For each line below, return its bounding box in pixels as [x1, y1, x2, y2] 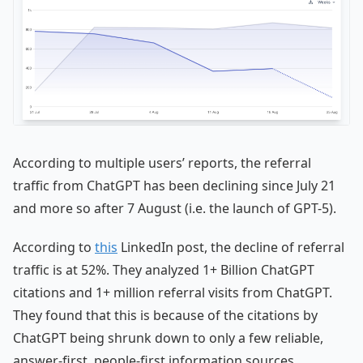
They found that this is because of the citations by [13, 305, 318, 324]
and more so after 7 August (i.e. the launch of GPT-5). [13, 199, 336, 217]
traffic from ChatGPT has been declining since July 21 [13, 176, 335, 194]
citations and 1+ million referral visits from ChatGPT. [13, 283, 332, 301]
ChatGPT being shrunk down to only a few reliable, [13, 328, 323, 347]
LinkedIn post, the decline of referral [117, 237, 344, 256]
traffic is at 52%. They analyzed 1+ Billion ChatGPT [13, 260, 314, 279]
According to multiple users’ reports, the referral [13, 153, 311, 172]
